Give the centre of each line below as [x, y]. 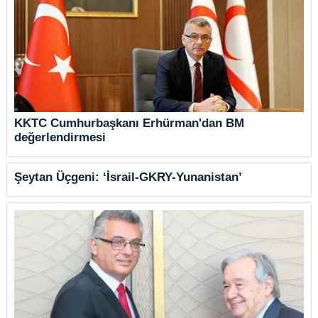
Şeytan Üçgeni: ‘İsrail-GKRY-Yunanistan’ [128, 177]
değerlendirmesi [60, 138]
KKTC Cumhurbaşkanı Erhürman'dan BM [129, 124]
